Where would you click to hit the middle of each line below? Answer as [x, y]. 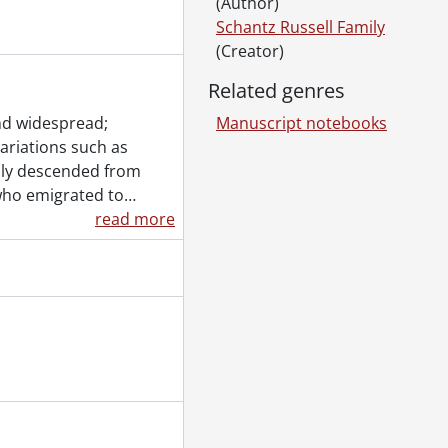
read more [135, 219]
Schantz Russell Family [300, 27]
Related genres [276, 90]
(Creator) [250, 51]
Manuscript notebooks [301, 123]
